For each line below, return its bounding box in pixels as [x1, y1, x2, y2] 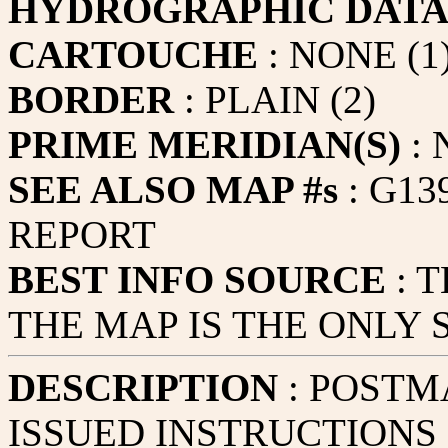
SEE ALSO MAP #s [8, 168, 338, 211]
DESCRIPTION [8, 366, 278, 409]
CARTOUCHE [8, 33, 258, 76]
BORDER [8, 78, 174, 121]
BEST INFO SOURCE [8, 258, 386, 301]
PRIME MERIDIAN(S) [8, 123, 401, 166]
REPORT [8, 213, 156, 256]
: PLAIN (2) [174, 78, 376, 121]
